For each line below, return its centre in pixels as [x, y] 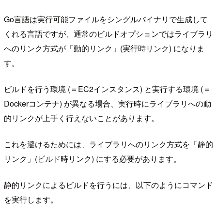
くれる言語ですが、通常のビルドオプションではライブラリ [108, 34]
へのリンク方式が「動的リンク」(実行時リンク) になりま [104, 48]
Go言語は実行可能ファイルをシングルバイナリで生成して [106, 19]
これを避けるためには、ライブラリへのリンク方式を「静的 [108, 144]
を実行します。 [31, 200]
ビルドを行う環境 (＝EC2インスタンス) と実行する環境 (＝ [107, 89]
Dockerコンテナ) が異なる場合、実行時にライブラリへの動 [108, 104]
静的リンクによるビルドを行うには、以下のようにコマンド [108, 185]
